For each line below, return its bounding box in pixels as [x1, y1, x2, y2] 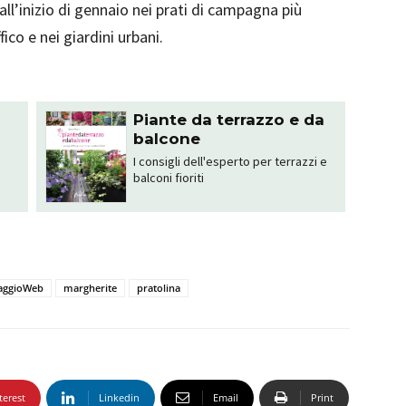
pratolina [137, 281, 180, 295]
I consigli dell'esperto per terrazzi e [132, 153, 327, 169]
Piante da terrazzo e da [132, 111, 324, 129]
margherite [63, 281, 117, 295]
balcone [132, 130, 200, 148]
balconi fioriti [132, 169, 204, 186]
